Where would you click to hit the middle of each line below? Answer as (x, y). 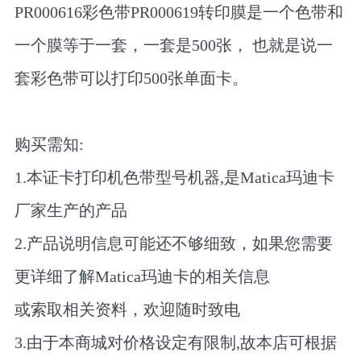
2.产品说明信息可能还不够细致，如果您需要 (173, 244)
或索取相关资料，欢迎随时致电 (127, 310)
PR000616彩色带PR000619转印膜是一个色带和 (178, 12)
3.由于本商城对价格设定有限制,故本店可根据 (175, 343)
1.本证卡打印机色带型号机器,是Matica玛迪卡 (174, 178)
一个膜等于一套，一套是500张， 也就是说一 (173, 46)
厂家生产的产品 (71, 211)
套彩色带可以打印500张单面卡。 (131, 79)
